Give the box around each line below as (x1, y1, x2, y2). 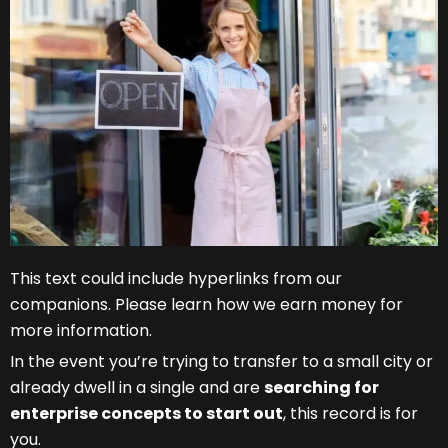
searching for (264, 376, 379, 400)
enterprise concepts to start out (10, 402, 283, 426)
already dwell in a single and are (10, 376, 264, 400)
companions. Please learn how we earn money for (10, 293, 403, 317)
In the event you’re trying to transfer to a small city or (10, 350, 433, 374)
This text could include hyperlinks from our (10, 267, 342, 291)
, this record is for (283, 402, 418, 426)
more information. (10, 319, 152, 343)
